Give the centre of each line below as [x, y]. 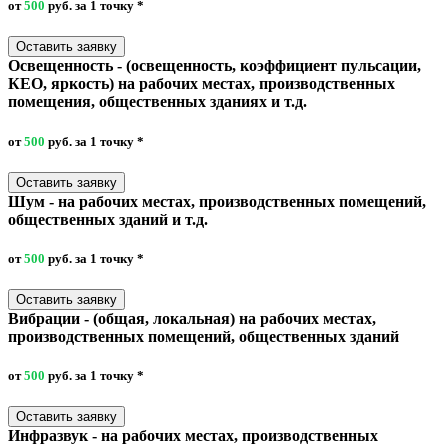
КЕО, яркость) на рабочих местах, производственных [201, 84]
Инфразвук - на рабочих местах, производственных [193, 436]
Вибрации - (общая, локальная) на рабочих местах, [192, 319]
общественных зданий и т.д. [108, 219]
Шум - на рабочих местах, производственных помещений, [217, 201]
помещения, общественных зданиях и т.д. [157, 102]
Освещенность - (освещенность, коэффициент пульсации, [214, 66]
